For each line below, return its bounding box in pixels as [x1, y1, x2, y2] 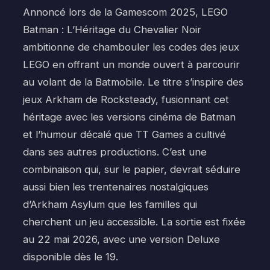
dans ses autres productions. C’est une [23, 145, 207, 158]
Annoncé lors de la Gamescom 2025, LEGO [23, 5, 228, 18]
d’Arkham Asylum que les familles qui [23, 198, 197, 210]
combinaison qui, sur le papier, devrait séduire [23, 163, 240, 175]
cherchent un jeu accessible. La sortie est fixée [23, 215, 245, 228]
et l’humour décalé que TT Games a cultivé [23, 128, 226, 140]
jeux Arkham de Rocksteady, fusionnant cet [23, 93, 229, 105]
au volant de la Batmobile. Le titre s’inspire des [23, 75, 243, 88]
